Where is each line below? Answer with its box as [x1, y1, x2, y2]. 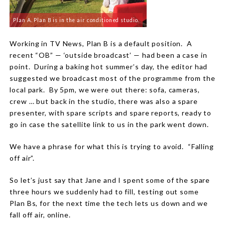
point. [10, 62, 31, 71]
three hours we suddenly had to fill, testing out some [10, 187, 199, 196]
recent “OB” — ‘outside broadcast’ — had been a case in [10, 50, 207, 59]
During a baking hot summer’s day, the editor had [34, 62, 208, 71]
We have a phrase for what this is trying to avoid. [10, 142, 184, 151]
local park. [10, 85, 45, 94]
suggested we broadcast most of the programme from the [10, 73, 215, 82]
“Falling [187, 142, 214, 151]
